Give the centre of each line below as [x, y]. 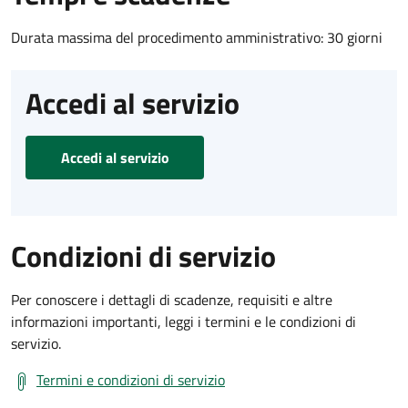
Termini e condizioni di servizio [131, 379]
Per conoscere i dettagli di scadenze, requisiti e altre [172, 299]
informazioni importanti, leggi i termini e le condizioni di [184, 321]
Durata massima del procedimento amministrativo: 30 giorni [197, 37]
